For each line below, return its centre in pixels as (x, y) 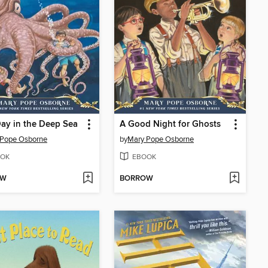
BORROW (136, 179)
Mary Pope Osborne (161, 139)
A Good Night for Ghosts (170, 124)
